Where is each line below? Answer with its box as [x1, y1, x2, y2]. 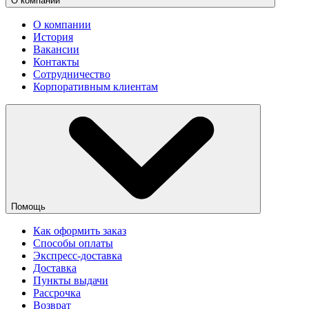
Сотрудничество [33, 68, 110, 81]
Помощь [11, 201, 48, 212]
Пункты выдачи [33, 275, 108, 287]
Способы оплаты [33, 237, 113, 250]
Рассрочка [33, 287, 81, 299]
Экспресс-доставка [33, 250, 122, 262]
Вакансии [33, 43, 79, 56]
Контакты [33, 56, 79, 68]
